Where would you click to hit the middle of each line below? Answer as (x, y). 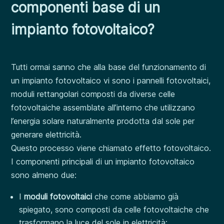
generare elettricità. (46, 134)
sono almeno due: (44, 175)
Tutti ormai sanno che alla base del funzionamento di (109, 67)
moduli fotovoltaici (58, 196)
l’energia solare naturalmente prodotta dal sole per (103, 121)
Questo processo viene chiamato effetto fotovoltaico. (111, 148)
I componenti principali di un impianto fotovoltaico (103, 161)
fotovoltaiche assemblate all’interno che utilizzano (103, 107)
